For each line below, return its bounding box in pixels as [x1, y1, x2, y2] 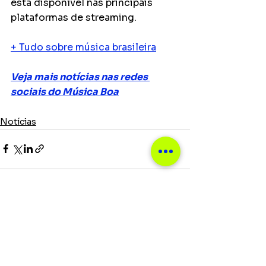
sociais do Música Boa [11, 85, 119, 98]
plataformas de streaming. [11, 11, 137, 24]
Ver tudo [154, 210, 190, 221]
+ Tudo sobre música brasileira [11, 40, 156, 53]
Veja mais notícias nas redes [11, 70, 150, 83]
